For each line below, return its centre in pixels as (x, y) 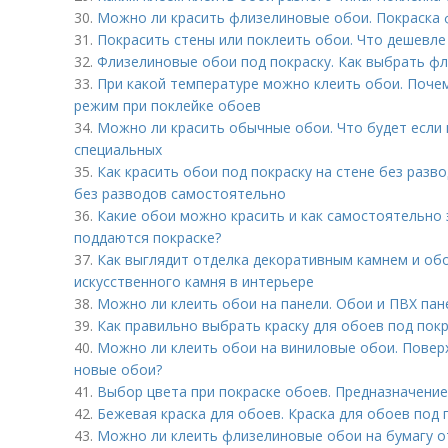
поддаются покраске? (147, 237)
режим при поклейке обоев (167, 105)
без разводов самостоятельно (180, 193)
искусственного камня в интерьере (194, 281)
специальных (118, 149)
